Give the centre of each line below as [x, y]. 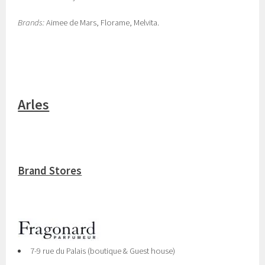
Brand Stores [50, 171]
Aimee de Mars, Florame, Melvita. [102, 22]
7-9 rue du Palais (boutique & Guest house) [103, 251]
